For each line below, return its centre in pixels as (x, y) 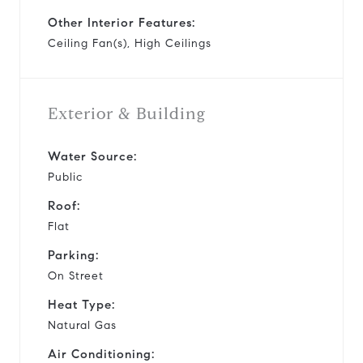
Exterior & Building (127, 113)
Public (65, 177)
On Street (76, 275)
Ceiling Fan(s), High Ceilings (130, 43)
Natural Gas (82, 325)
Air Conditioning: (101, 354)
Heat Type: (81, 304)
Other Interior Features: (122, 22)
